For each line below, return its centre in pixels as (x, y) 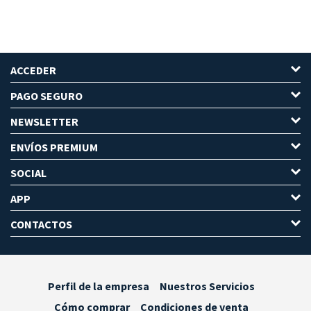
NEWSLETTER (44, 122)
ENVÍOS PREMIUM (54, 148)
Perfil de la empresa (99, 286)
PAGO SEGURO (47, 96)
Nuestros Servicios (207, 286)
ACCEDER (33, 70)
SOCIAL (28, 173)
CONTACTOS (41, 225)
